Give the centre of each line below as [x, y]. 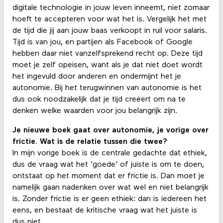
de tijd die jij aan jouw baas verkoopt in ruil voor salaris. [110, 31]
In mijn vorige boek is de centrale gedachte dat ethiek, [110, 153]
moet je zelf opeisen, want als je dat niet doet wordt [107, 65]
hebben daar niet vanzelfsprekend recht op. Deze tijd [107, 54]
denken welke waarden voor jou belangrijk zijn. [95, 111]
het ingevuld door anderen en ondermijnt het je [97, 76]
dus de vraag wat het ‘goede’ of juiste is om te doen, [108, 165]
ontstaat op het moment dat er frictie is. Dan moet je [108, 176]
